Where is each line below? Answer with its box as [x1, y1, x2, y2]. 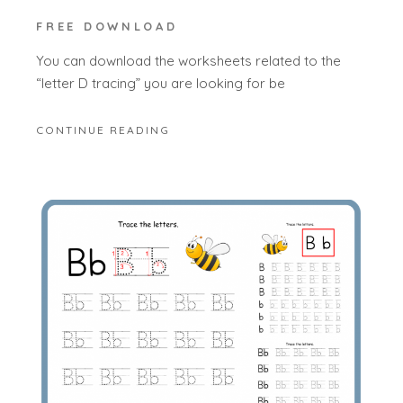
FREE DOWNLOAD [36, 18, 178, 33]
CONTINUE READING [36, 122, 171, 137]
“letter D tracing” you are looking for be [36, 75, 286, 93]
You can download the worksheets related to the [36, 52, 342, 70]
